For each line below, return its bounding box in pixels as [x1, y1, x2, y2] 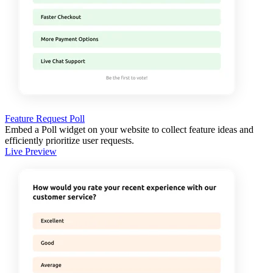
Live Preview [5, 146, 57, 157]
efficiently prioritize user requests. [5, 135, 134, 146]
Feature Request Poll [5, 113, 85, 124]
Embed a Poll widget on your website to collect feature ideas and [5, 124, 253, 135]
